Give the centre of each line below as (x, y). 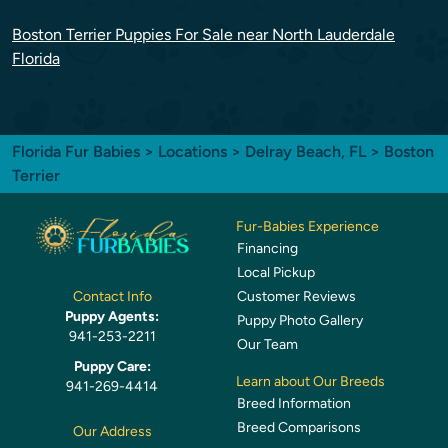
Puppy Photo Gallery (300, 320)
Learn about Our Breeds (310, 381)
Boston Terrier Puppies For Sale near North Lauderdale (203, 34)
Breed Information (294, 403)
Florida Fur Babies (76, 151)
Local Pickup (276, 272)
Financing (267, 248)
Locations (192, 151)
